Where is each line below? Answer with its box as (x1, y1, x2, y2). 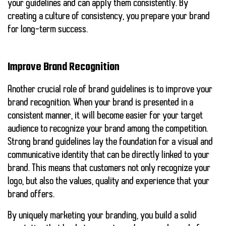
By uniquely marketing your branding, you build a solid (8, 211, 197, 221)
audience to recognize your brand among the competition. (8, 124, 208, 135)
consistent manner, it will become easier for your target (8, 111, 203, 122)
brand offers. (8, 190, 54, 200)
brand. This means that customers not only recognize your (8, 163, 210, 174)
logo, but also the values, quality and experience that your (8, 177, 209, 187)
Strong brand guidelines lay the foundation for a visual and (8, 137, 213, 148)
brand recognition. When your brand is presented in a (8, 98, 193, 108)
